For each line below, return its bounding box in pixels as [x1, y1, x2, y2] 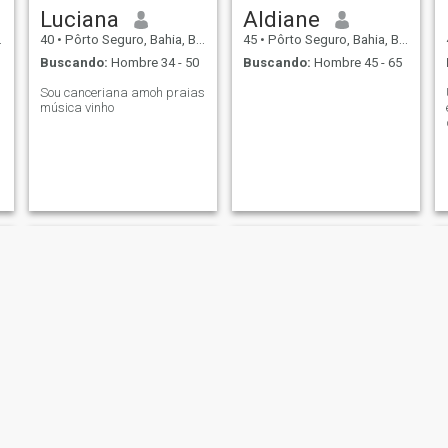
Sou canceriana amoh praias [39, 84, 205, 100]
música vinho [39, 99, 114, 115]
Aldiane [242, 6, 320, 33]
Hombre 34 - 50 [107, 54, 199, 70]
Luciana [39, 6, 119, 33]
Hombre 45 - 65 [310, 54, 402, 70]
